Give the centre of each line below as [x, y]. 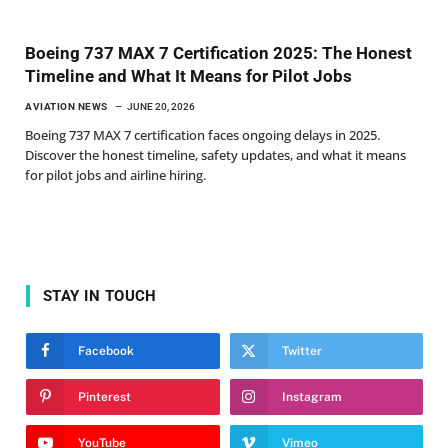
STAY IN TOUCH [100, 295]
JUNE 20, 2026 [160, 106]
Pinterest [104, 396]
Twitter [301, 350]
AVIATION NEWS [66, 106]
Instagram [311, 396]
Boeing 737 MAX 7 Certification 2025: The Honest [218, 52]
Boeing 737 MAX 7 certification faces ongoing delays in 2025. [202, 134]
